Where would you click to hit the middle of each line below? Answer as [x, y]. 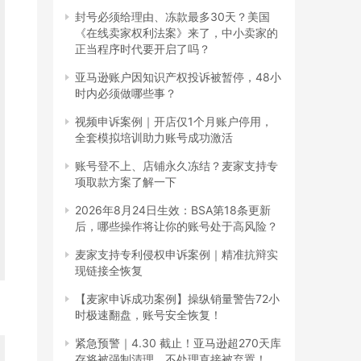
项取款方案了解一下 [126, 181]
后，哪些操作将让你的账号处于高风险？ [176, 226]
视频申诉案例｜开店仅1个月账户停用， [174, 121]
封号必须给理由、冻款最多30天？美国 [172, 16]
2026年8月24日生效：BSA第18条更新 [173, 210]
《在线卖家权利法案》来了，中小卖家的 [176, 32]
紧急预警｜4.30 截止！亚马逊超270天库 [178, 342]
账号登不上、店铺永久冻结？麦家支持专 [176, 165]
